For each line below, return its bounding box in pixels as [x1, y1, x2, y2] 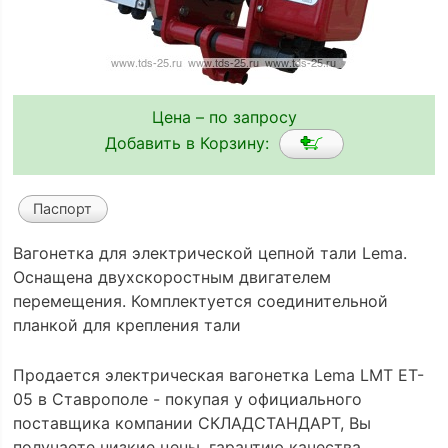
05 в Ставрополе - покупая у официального [12, 388, 362, 409]
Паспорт [33, 200, 93, 218]
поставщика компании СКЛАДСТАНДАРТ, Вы [12, 412, 371, 433]
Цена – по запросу [151, 106, 297, 127]
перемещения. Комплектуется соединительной [12, 291, 388, 312]
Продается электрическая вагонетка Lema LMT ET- [12, 364, 424, 385]
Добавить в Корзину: [104, 132, 279, 153]
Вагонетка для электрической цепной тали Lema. [12, 243, 407, 264]
